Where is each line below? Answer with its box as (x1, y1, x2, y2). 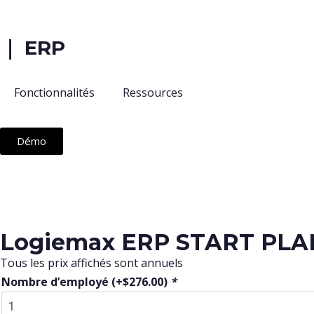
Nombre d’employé (1, 274, 111, 289)
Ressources (123, 85, 183, 100)
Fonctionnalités (14, 85, 95, 100)
